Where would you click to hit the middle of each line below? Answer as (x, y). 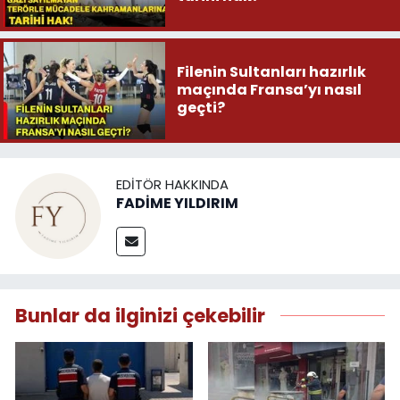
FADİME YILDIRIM (177, 204)
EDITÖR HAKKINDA (172, 185)
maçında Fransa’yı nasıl (269, 90)
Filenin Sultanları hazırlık (271, 72)
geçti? (200, 108)
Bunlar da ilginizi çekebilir (140, 315)
